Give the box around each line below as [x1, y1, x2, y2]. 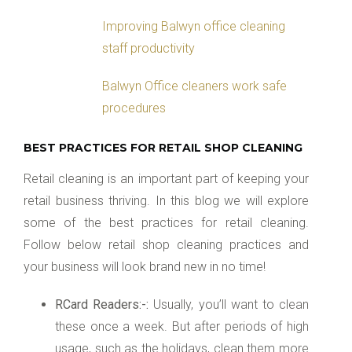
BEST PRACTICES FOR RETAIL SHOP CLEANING [24, 140, 302, 155]
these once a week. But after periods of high [55, 318, 309, 334]
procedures [102, 100, 166, 115]
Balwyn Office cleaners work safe [102, 78, 287, 93]
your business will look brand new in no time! [24, 258, 266, 274]
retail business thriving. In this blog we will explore [24, 192, 309, 208]
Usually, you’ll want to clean [148, 296, 310, 312]
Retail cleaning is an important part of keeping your [24, 170, 309, 186]
